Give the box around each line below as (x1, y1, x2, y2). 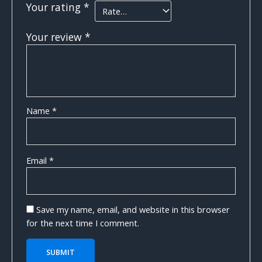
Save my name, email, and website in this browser (36, 204, 230, 216)
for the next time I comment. (26, 217, 140, 229)
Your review (26, 30, 85, 44)
